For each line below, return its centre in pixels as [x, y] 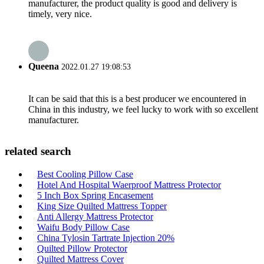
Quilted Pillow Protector [82, 248]
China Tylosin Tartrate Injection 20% [106, 238]
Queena [44, 67]
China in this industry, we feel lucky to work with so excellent [143, 109]
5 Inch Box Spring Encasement [95, 195]
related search [38, 151]
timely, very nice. [60, 14]
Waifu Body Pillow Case [83, 227]
